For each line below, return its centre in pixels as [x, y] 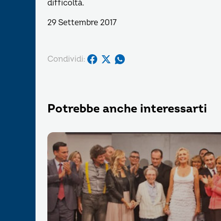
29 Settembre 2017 [82, 23]
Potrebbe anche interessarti [127, 109]
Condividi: [66, 59]
